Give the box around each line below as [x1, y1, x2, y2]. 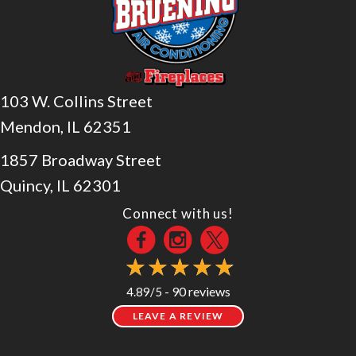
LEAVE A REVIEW [132, 310, 224, 323]
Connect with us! [122, 205, 234, 222]
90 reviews [171, 284, 230, 300]
